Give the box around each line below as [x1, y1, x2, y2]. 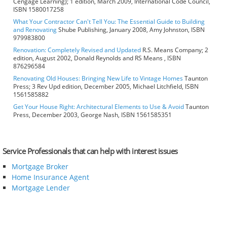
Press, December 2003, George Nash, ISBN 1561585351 [13, 110, 172, 120]
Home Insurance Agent [11, 172, 89, 182]
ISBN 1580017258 [13, 5, 64, 14]
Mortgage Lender [11, 183, 70, 193]
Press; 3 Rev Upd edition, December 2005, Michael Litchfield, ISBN [13, 82, 199, 91]
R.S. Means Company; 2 [141, 46, 208, 55]
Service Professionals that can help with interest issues [2, 146, 178, 157]
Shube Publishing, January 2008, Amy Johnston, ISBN [57, 25, 205, 34]
